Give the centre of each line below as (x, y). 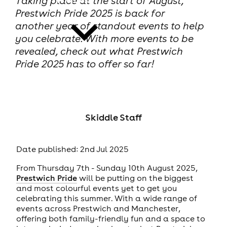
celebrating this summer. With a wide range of (106, 198)
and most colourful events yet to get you (96, 188)
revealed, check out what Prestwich (99, 51)
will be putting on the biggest (135, 178)
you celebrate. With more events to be (104, 39)
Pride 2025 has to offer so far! (84, 64)
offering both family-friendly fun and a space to (110, 218)
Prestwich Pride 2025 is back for (90, 13)
